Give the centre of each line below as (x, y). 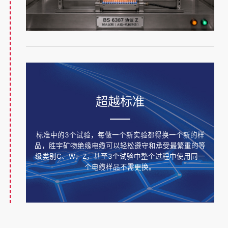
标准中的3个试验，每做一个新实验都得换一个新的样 (120, 135)
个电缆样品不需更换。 (120, 167)
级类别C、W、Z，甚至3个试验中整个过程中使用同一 (120, 156)
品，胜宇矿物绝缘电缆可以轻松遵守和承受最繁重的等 (120, 145)
